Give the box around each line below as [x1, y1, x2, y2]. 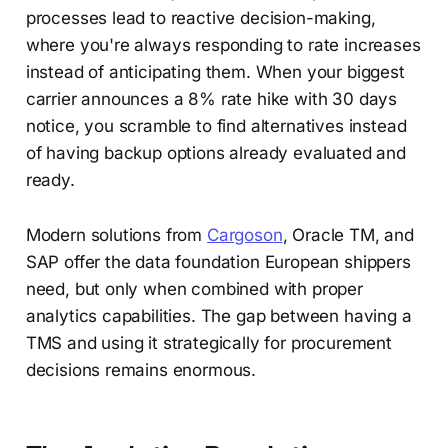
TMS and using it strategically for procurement [25, 333, 392, 354]
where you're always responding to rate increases [25, 35, 421, 56]
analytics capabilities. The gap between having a [25, 306, 412, 327]
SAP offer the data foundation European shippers [25, 252, 411, 273]
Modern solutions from [25, 225, 207, 246]
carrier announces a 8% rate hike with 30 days [25, 89, 398, 110]
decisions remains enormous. [25, 360, 257, 381]
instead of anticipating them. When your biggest [25, 62, 405, 83]
